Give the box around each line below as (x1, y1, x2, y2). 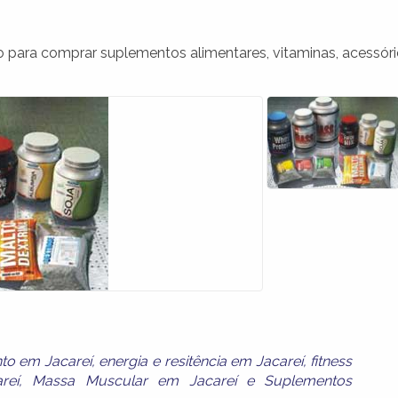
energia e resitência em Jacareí (99, 352, 303, 370)
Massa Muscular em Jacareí (32, 371, 236, 389)
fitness (310, 352, 353, 370)
